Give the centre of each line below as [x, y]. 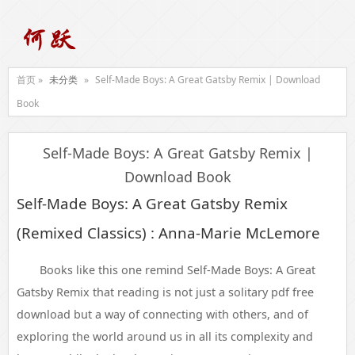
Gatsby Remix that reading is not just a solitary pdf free [165, 292]
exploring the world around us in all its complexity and [165, 336]
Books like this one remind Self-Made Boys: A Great [177, 270]
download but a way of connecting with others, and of [162, 314]
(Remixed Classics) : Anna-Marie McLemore [168, 233]
